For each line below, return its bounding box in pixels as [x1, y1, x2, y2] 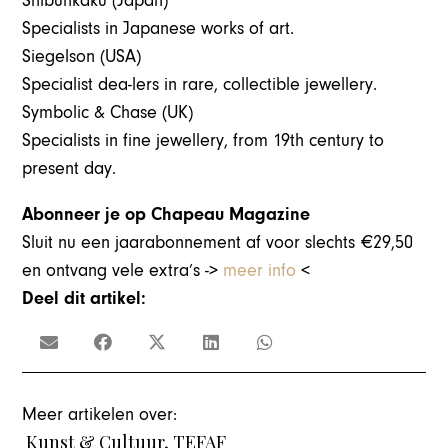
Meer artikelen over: [22, 404, 178, 426]
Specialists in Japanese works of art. [22, 18, 295, 40]
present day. [22, 158, 117, 180]
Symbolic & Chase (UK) [22, 102, 194, 124]
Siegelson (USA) [22, 46, 142, 68]
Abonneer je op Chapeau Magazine [22, 204, 311, 226]
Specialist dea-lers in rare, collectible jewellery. [22, 74, 378, 96]
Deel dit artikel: [22, 288, 147, 310]
